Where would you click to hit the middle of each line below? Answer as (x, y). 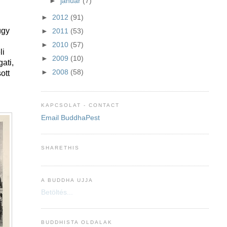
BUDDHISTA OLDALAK (77, 222)
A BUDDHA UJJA (67, 180)
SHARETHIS (60, 148)
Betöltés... (57, 193)
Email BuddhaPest (70, 118)
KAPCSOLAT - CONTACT (80, 105)
